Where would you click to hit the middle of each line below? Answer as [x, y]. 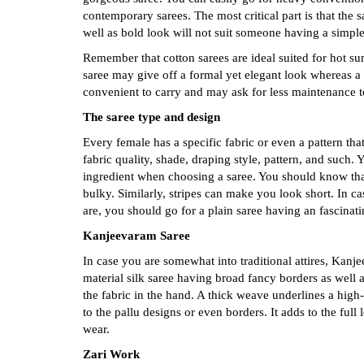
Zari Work [111, 355]
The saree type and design [153, 117]
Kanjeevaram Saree [136, 236]
